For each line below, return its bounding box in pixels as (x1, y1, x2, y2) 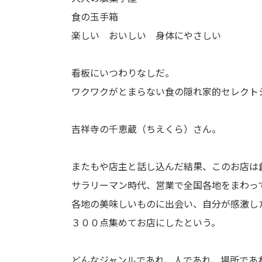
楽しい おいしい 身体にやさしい (71, 28, 221, 42)
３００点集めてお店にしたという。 (71, 215, 220, 229)
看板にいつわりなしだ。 (71, 65, 174, 80)
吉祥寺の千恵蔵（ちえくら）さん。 (71, 122, 221, 136)
